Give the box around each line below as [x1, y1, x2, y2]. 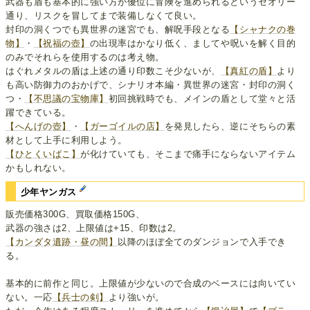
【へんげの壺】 [6, 120, 71, 131]
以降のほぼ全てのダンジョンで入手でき [118, 237, 286, 248]
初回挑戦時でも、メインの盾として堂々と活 [108, 93, 296, 104]
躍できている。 [6, 107, 71, 118]
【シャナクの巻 [230, 24, 296, 35]
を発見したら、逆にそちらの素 [164, 120, 296, 131]
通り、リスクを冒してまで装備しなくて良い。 [6, 10, 202, 21]
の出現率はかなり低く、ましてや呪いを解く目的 [89, 37, 296, 48]
